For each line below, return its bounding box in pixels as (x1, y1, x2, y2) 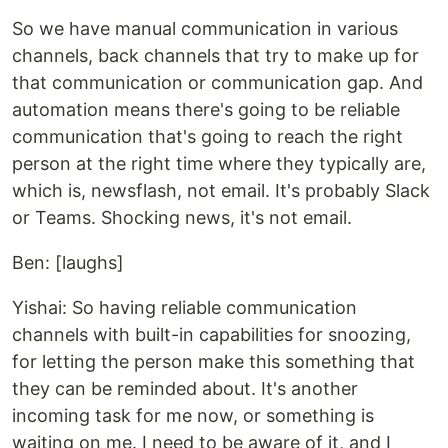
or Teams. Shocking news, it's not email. (12, 206, 352, 228)
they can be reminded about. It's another (12, 377, 358, 399)
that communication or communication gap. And (12, 71, 423, 93)
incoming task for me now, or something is (12, 404, 374, 426)
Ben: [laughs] (12, 251, 124, 273)
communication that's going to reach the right (12, 125, 403, 147)
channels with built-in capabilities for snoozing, (12, 323, 411, 345)
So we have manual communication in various (12, 17, 398, 39)
